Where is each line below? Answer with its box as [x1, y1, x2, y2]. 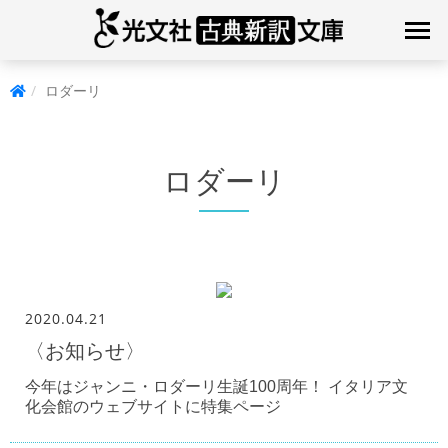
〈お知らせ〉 [25, 340, 145, 362]
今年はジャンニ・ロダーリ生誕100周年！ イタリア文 [25, 378, 408, 395]
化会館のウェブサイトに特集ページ [25, 398, 281, 415]
